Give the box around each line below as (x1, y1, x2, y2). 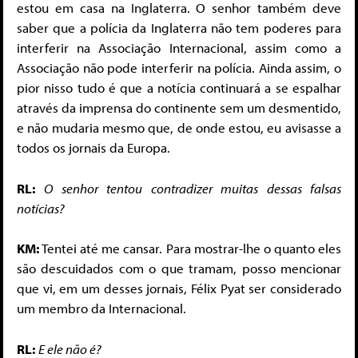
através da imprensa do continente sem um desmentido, (17, 99, 341, 117)
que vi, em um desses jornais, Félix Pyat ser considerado (17, 280, 341, 297)
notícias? (17, 199, 65, 217)
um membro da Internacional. (17, 300, 186, 317)
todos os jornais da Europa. (17, 139, 170, 157)
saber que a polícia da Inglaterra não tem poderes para (17, 19, 341, 37)
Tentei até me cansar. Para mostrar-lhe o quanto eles (42, 240, 342, 257)
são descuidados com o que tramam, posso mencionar (17, 260, 341, 277)
